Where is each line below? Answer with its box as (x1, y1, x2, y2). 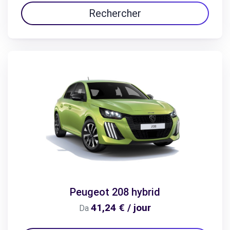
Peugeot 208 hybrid (70, 186, 160, 199)
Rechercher (89, 7, 141, 20)
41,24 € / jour (91, 202, 151, 214)
